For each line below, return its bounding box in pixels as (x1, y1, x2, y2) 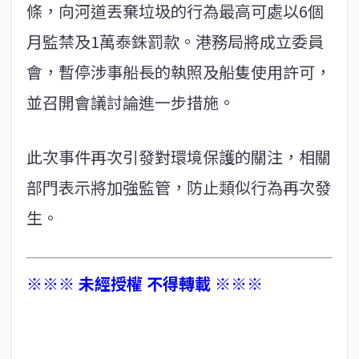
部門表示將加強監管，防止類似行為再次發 (26, 175, 331, 199)
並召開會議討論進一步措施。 (26, 91, 235, 114)
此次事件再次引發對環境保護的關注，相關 (26, 145, 331, 168)
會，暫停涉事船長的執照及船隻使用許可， (26, 60, 331, 83)
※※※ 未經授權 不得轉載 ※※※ (26, 272, 263, 295)
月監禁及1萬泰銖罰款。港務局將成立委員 (26, 30, 324, 53)
